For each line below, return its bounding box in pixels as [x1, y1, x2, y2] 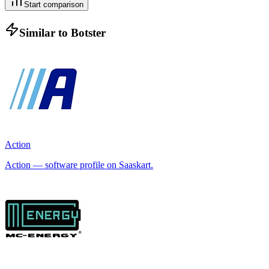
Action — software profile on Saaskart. [5, 160, 153, 171]
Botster [71, 26, 106, 39]
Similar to [19, 26, 71, 39]
